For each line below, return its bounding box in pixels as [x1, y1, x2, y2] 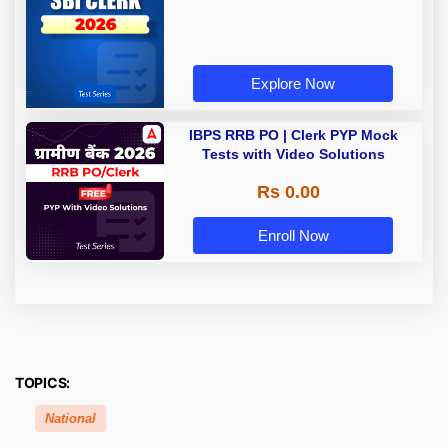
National [45, 410, 96, 426]
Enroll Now [257, 226, 329, 244]
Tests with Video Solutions [201, 145, 385, 162]
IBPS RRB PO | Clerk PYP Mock [188, 126, 398, 143]
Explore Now [251, 74, 335, 92]
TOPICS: [15, 373, 71, 391]
